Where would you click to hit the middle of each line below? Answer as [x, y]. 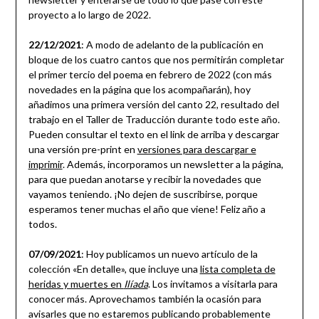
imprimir [45, 164]
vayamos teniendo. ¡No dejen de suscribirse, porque [143, 194]
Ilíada [136, 284]
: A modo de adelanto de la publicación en [172, 45]
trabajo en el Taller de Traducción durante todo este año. [154, 120]
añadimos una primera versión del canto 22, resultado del [153, 105]
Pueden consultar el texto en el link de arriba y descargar [153, 135]
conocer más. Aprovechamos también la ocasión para [145, 299]
